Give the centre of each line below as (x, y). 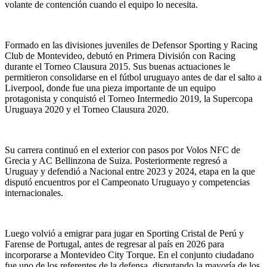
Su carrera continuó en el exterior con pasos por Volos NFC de (122, 150)
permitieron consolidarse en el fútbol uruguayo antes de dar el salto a (133, 77)
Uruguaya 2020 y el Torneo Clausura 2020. (87, 110)
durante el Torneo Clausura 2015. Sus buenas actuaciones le (117, 67)
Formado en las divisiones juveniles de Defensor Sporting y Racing (131, 45)
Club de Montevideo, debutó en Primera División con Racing (120, 56)
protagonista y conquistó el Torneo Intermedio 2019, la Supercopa (129, 99)
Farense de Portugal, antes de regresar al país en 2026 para (114, 244)
